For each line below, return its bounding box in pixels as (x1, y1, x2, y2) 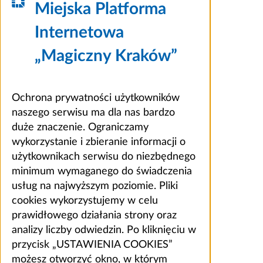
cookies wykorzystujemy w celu (12, 195, 158, 206)
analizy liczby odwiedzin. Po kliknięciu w (12, 224, 196, 235)
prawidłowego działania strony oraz (12, 210, 177, 221)
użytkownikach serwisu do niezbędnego (12, 151, 195, 162)
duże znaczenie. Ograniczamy (12, 122, 149, 133)
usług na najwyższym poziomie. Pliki (12, 180, 178, 191)
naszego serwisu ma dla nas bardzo (12, 107, 175, 118)
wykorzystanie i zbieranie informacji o (12, 136, 186, 147)
